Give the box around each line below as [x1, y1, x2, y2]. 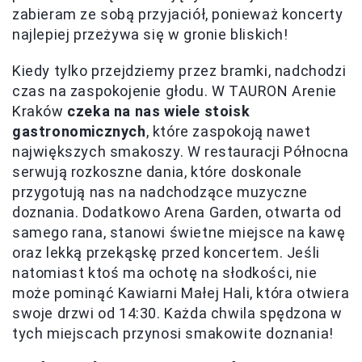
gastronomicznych [12, 122, 146, 140]
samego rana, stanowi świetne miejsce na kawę [12, 223, 346, 241]
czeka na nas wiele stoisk [67, 102, 250, 120]
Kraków [12, 102, 68, 120]
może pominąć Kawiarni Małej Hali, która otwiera [12, 284, 350, 301]
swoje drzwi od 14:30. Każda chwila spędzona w [12, 304, 343, 322]
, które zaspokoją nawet [145, 122, 311, 140]
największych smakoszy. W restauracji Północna [12, 142, 350, 160]
